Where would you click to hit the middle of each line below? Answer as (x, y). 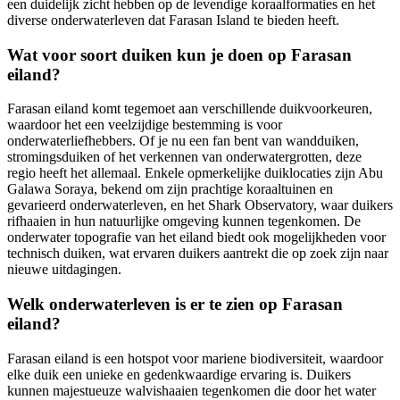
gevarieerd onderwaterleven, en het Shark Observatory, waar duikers (200, 205)
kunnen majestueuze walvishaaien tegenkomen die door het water (192, 390)
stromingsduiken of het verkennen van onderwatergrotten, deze (184, 157)
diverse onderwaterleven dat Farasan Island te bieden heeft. (173, 20)
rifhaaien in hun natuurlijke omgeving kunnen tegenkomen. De (184, 221)
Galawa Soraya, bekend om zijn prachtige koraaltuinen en (170, 189)
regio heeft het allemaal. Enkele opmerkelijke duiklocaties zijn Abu (195, 173)
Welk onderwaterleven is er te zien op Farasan (175, 304)
